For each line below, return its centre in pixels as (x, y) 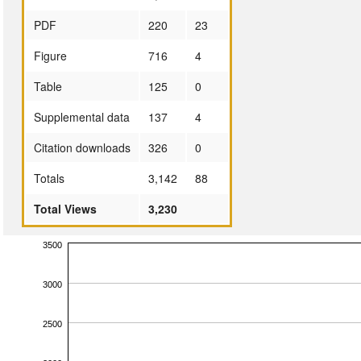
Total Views (65, 208)
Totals (49, 178)
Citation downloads (82, 147)
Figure (50, 55)
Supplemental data (81, 116)
